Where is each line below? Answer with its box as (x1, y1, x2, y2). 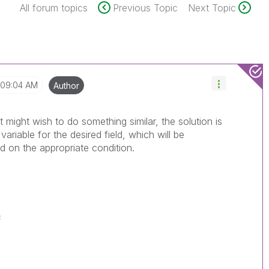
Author (53, 80, 80, 91)
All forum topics (19, 2, 88, 14)
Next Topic (187, 2, 236, 14)
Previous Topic (112, 2, 178, 14)
